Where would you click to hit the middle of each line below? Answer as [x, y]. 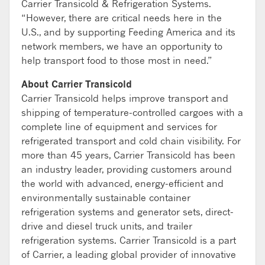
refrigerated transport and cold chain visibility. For [131, 140]
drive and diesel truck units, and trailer [107, 226]
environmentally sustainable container [106, 197]
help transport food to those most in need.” [117, 60]
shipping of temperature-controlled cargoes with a [132, 112]
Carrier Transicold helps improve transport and [125, 98]
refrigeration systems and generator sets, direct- [127, 211]
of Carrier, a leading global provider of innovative [129, 254]
